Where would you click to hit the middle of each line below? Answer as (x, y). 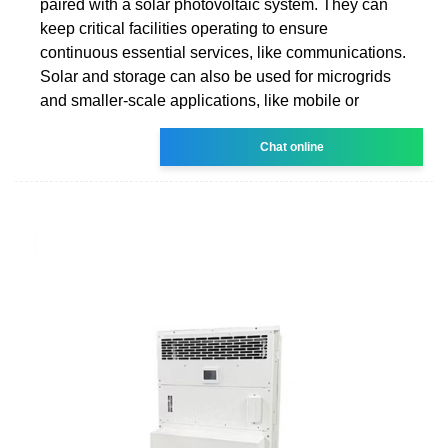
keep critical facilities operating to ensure (184, 28)
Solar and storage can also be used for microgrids (215, 76)
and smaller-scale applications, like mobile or (199, 100)
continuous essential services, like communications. (223, 52)
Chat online (291, 146)
